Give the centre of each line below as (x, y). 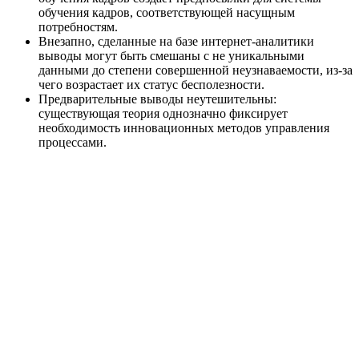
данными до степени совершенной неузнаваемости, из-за (196, 70)
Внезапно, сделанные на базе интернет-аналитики (176, 41)
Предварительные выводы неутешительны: (157, 99)
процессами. (73, 142)
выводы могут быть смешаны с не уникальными (171, 55)
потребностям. (78, 26)
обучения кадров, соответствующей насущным (167, 12)
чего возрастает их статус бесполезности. (151, 84)
